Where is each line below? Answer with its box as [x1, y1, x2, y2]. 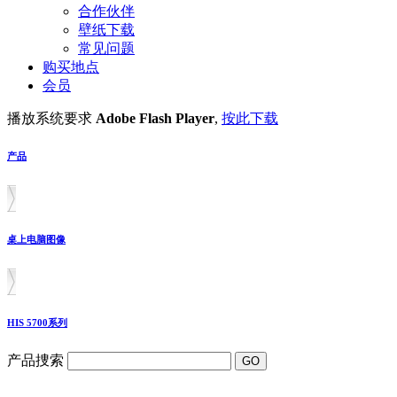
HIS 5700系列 [7, 316, 67, 328]
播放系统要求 [7, 111, 96, 126]
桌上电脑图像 [7, 233, 66, 245]
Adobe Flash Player [96, 111, 214, 126]
